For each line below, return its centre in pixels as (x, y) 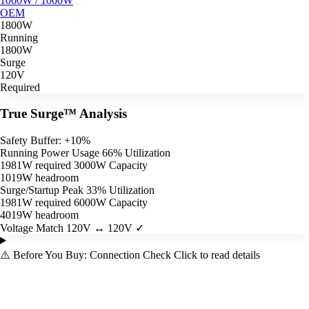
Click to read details (217, 255)
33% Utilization (120, 190)
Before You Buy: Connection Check (93, 255)
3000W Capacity (111, 165)
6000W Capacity (111, 202)
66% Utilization (136, 153)
